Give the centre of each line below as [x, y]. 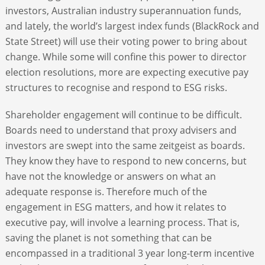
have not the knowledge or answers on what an [110, 176]
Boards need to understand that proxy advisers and [121, 130]
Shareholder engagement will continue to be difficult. [123, 114]
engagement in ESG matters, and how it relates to [116, 207]
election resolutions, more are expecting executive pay [127, 72]
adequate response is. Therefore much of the [106, 191]
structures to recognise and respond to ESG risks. [116, 87]
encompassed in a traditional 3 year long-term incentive [130, 253]
